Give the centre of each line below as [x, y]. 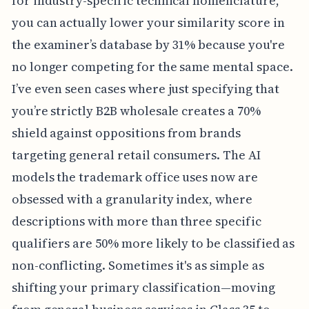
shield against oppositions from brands [126, 133]
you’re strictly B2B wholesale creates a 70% [136, 111]
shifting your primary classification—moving [143, 288]
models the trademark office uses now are [134, 177]
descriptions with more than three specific [136, 221]
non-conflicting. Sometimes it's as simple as [138, 266]
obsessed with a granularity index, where [132, 199]
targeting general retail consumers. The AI [136, 155]
